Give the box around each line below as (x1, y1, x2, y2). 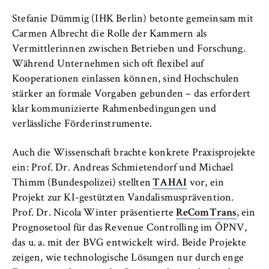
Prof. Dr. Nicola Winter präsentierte (12, 208, 176, 219)
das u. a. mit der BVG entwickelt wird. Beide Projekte (12, 238, 247, 249)
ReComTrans (175, 208, 237, 219)
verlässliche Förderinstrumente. (12, 118, 153, 130)
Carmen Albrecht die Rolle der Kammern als (12, 28, 207, 40)
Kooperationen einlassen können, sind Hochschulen (12, 73, 240, 85)
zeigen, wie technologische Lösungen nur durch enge (12, 253, 244, 264)
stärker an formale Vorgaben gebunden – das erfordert (12, 88, 251, 100)
